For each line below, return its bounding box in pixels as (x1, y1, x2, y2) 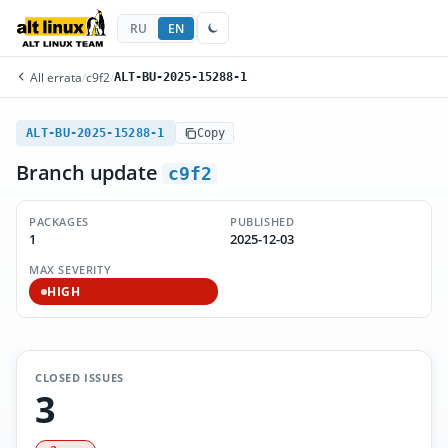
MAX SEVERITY (29, 262, 112, 277)
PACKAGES (29, 214, 89, 229)
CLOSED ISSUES (35, 370, 124, 385)
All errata (27, 69, 82, 85)
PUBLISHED (230, 214, 295, 229)
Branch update (16, 159, 163, 186)
